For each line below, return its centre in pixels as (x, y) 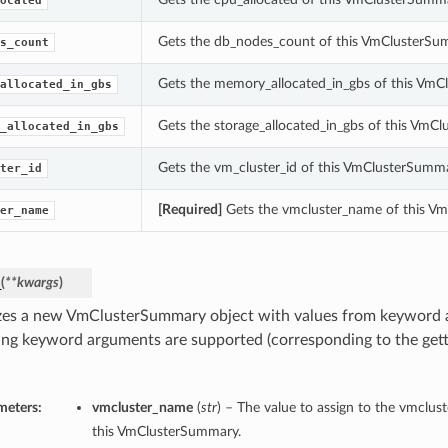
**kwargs (31, 283)
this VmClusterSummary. (166, 432)
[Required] (189, 210)
